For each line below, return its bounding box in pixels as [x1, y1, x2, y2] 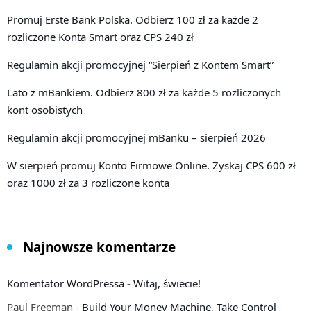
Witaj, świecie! [133, 276, 201, 290]
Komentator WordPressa [7, 276, 124, 290]
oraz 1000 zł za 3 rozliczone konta [7, 175, 169, 190]
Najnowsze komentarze [23, 237, 176, 256]
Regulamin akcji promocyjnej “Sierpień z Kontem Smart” [7, 57, 274, 72]
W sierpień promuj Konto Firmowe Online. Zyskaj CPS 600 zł [7, 158, 296, 172]
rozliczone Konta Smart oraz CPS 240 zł [7, 29, 194, 44]
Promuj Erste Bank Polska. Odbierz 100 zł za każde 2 [7, 12, 258, 26]
